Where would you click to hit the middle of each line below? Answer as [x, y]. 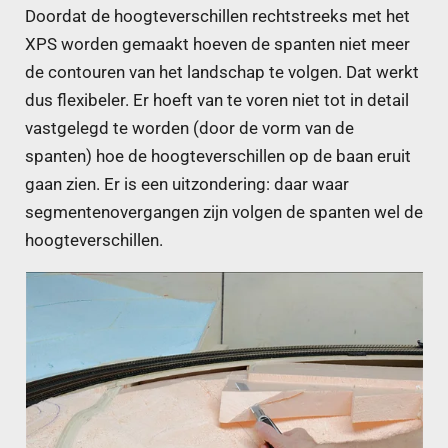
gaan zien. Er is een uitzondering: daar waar [187, 184]
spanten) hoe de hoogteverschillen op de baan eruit [218, 156]
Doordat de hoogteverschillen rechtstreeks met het [217, 16]
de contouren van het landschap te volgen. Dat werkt [222, 72]
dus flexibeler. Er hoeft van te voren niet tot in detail [217, 100]
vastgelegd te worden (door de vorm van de [189, 128]
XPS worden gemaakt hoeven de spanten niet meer [217, 44]
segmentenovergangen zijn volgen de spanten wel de [224, 212]
